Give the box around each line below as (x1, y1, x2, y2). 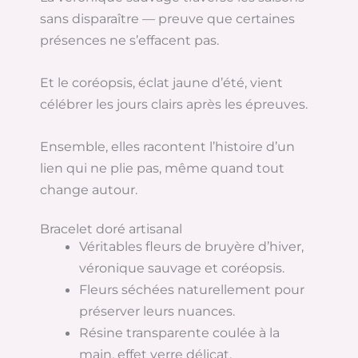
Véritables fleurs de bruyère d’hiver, (79, 238, 304, 255)
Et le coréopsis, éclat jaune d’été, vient (40, 74, 283, 90)
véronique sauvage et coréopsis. (79, 260, 285, 276)
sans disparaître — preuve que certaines (40, 10, 295, 26)
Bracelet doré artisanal (40, 221, 182, 237)
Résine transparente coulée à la (79, 324, 280, 341)
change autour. (40, 181, 137, 198)
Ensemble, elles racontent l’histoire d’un (40, 138, 295, 155)
